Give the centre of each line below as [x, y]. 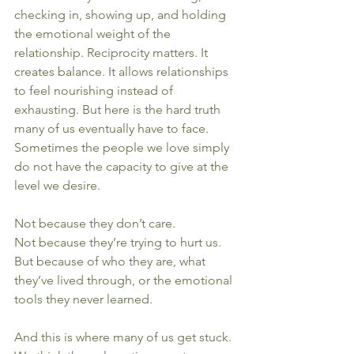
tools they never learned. [83, 299]
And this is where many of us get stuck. [123, 337]
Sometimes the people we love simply [123, 147]
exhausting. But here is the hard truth [119, 109]
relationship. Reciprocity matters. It [113, 53]
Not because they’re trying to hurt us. [118, 242]
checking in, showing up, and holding [122, 15]
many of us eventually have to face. [113, 128]
